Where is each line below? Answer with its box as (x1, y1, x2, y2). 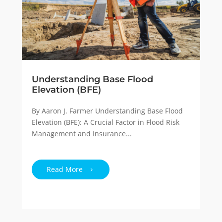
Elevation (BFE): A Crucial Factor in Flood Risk (31, 117, 179, 127)
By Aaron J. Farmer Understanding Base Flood (31, 106, 183, 115)
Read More (46, 164, 83, 174)
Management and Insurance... (31, 128, 132, 138)
